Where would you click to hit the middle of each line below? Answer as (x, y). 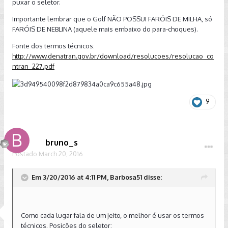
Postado (25, 153)
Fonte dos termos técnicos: (53, 46)
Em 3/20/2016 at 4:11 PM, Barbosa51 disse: (97, 177)
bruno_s (62, 142)
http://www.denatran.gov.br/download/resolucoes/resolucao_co (113, 56)
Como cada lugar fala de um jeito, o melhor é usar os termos (112, 215)
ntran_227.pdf (33, 66)
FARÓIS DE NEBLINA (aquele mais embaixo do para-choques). (105, 29)
